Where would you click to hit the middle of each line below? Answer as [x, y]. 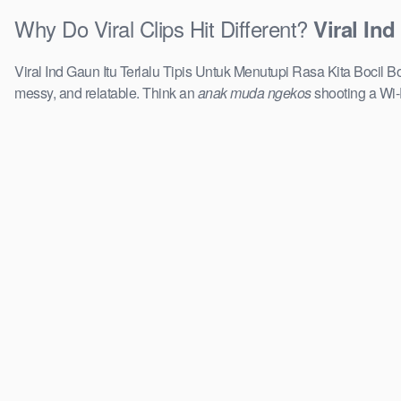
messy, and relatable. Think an [106, 93]
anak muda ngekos [254, 93]
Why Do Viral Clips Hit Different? [164, 29]
